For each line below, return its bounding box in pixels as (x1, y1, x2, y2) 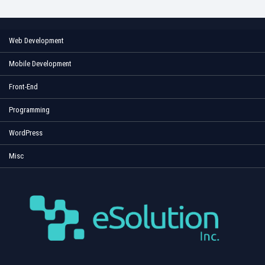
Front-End (9, 82, 38, 92)
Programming (9, 105, 50, 115)
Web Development (9, 36, 64, 46)
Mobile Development (9, 59, 72, 69)
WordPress (9, 128, 43, 138)
